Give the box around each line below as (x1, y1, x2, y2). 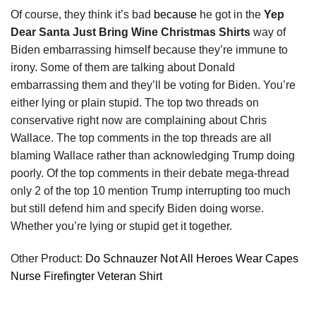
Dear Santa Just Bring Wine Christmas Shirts (11, 25, 250, 38)
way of (250, 25, 286, 38)
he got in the (197, 8, 264, 20)
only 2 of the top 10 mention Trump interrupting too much (11, 184, 291, 197)
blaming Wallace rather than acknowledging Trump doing (11, 149, 295, 162)
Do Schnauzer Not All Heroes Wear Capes (85, 252, 298, 265)
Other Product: (11, 252, 85, 265)
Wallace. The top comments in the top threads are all (11, 131, 272, 144)
